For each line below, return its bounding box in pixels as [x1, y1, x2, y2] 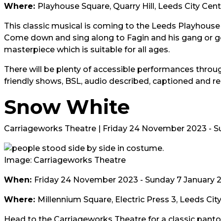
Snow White [4, 95, 130, 119]
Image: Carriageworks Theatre [4, 155, 126, 165]
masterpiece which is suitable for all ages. [4, 45, 170, 54]
